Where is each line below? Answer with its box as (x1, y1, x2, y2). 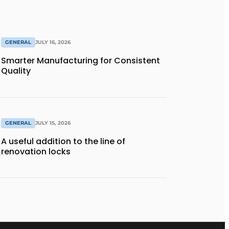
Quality (1, 65, 31, 77)
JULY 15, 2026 (35, 119, 71, 126)
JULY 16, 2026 (35, 39, 71, 46)
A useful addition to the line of (1, 135, 125, 147)
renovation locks (1, 145, 71, 157)
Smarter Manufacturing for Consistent (1, 55, 160, 67)
